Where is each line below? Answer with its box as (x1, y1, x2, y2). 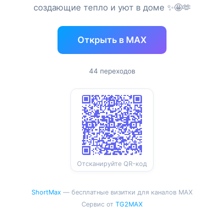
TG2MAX (115, 200, 142, 208)
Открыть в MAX (77, 34, 146, 45)
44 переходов (88, 67, 135, 75)
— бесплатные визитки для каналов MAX (61, 188, 192, 196)
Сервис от (81, 200, 115, 208)
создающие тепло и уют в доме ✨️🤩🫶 (33, 2, 191, 12)
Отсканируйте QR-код (77, 160, 147, 167)
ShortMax (31, 188, 61, 196)
